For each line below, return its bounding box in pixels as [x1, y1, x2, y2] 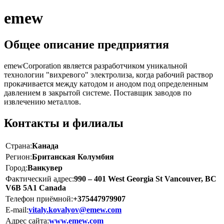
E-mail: [5, 205, 28, 214]
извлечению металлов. [4, 97, 81, 106]
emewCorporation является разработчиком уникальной [4, 61, 187, 70]
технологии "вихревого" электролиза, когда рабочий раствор [4, 70, 213, 79]
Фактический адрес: [5, 174, 74, 183]
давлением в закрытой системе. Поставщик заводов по [4, 88, 191, 97]
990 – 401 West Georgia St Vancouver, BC [74, 174, 216, 183]
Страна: [5, 141, 32, 150]
